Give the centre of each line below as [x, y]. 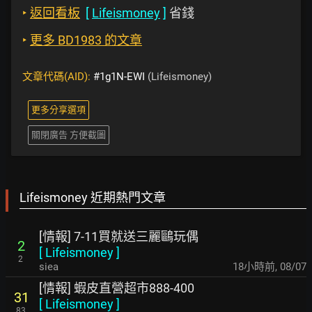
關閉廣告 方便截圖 [69, 135]
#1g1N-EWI [119, 77]
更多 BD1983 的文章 [86, 40]
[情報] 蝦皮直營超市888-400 [117, 288]
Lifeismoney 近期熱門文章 [93, 197]
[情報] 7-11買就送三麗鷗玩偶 [119, 236]
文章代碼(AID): [58, 77]
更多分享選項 [58, 110]
